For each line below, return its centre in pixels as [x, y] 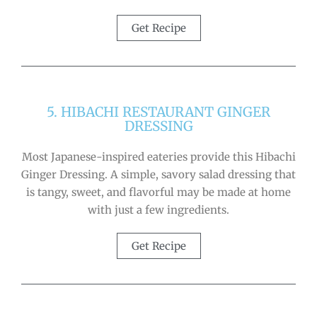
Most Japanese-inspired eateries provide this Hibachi [158, 156]
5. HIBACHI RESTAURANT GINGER [158, 111]
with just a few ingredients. [158, 209]
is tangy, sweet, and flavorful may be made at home [158, 192]
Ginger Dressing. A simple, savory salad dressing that [158, 174]
